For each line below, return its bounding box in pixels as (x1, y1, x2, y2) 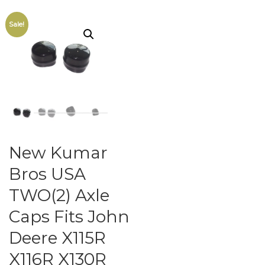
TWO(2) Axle (9, 185, 109, 205)
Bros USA (9, 163, 86, 184)
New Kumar (9, 142, 108, 163)
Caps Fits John (9, 206, 130, 227)
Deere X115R (9, 227, 106, 248)
